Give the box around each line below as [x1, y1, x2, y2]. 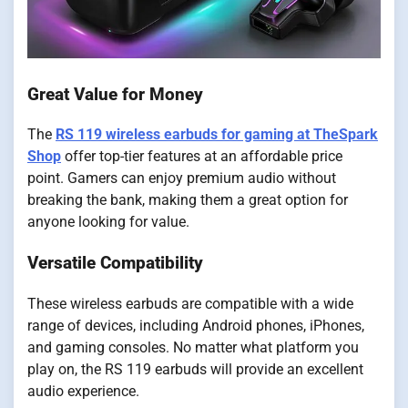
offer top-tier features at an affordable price [61, 148, 342, 166]
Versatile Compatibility [27, 253, 203, 274]
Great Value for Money [27, 84, 203, 105]
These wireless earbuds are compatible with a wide [27, 294, 353, 312]
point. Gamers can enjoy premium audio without [27, 169, 336, 188]
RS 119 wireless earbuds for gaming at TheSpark [56, 126, 378, 144]
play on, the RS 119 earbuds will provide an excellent [27, 360, 363, 378]
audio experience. [27, 382, 139, 400]
